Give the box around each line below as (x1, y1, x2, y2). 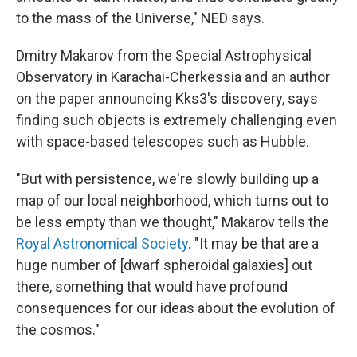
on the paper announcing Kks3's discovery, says (16, 89, 318, 107)
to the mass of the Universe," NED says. (16, 9, 265, 26)
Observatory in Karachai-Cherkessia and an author (16, 68, 330, 85)
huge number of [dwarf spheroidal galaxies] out (16, 256, 312, 273)
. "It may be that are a (188, 234, 319, 252)
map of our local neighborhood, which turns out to (16, 191, 328, 209)
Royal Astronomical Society (16, 234, 188, 252)
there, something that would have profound (16, 277, 288, 295)
